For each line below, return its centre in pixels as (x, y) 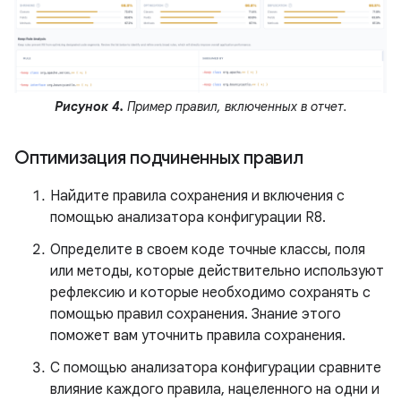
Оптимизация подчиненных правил (159, 158)
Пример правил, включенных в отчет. (235, 107)
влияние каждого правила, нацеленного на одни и (215, 390)
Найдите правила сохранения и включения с (197, 196)
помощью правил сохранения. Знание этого (196, 315)
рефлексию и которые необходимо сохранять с (210, 293)
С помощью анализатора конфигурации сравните (216, 368)
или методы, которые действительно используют (217, 272)
